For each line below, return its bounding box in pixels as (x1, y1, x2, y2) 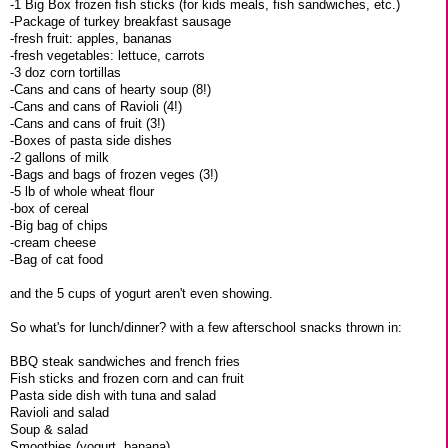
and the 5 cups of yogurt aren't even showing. (10, 285, 273, 301)
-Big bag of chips (10, 217, 108, 233)
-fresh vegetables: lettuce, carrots (10, 47, 205, 63)
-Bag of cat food (10, 251, 103, 267)
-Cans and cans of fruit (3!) (10, 115, 165, 131)
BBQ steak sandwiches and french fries (10, 353, 240, 369)
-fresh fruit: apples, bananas (10, 30, 172, 46)
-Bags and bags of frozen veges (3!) (10, 166, 218, 182)
